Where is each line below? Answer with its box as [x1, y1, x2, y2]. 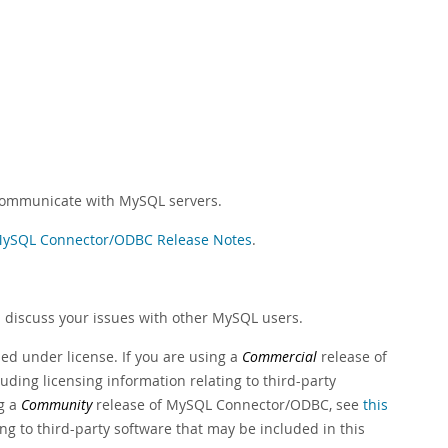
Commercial [242, 347, 317, 366]
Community [21, 395, 92, 414]
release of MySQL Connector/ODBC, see [92, 395, 363, 414]
